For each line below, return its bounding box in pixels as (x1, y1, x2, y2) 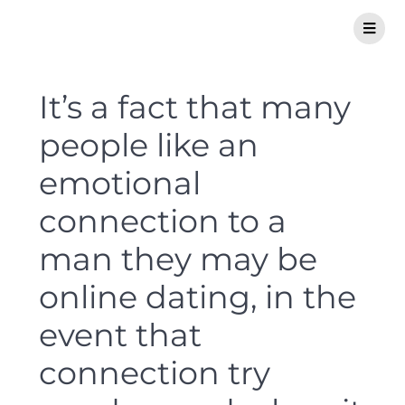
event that (39, 316, 202, 354)
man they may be (39, 240, 317, 278)
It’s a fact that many (39, 88, 351, 127)
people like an (39, 126, 259, 165)
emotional (39, 164, 201, 202)
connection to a (39, 202, 287, 240)
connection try (39, 353, 270, 392)
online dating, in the (39, 278, 356, 316)
